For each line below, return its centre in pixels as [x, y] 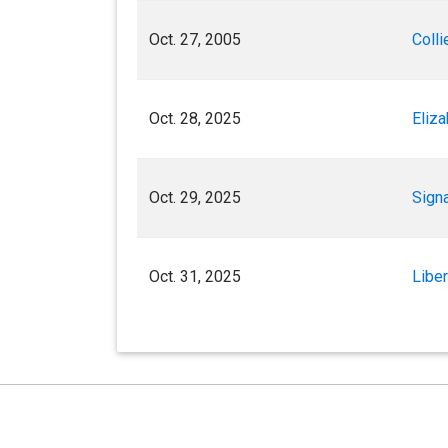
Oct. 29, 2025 [195, 198]
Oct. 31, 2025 [195, 277]
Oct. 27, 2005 [195, 40]
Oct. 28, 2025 [195, 119]
